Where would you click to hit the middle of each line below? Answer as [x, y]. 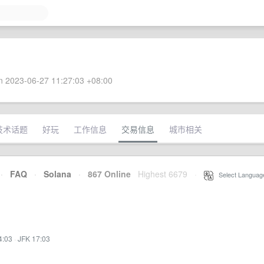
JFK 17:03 [34, 238]
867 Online [106, 174]
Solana [57, 174]
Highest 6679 [163, 174]
